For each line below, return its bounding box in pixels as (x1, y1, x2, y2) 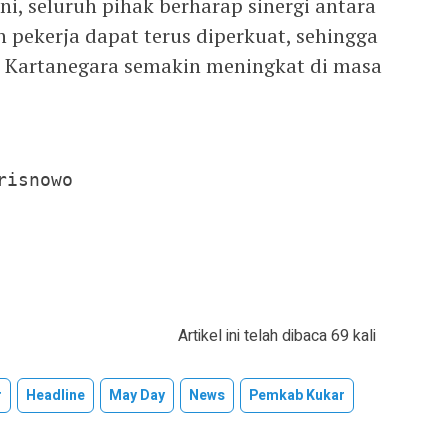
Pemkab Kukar (249, 384, 345, 406)
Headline (26, 384, 85, 406)
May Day (109, 384, 165, 406)
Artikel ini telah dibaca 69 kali (178, 323, 376, 348)
